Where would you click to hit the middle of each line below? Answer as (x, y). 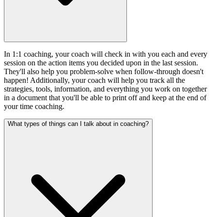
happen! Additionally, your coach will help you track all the (94, 80)
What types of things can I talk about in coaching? (78, 124)
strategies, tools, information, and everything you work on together (105, 89)
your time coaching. (34, 106)
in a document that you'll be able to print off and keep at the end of (105, 97)
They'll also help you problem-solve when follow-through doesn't (104, 71)
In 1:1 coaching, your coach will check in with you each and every (106, 54)
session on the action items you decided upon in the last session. (101, 62)
